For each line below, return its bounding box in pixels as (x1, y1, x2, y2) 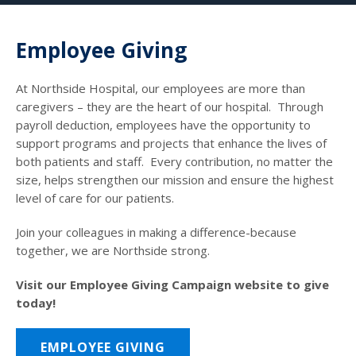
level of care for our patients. (16, 189, 184, 206)
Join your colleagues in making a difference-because (16, 223, 296, 240)
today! (16, 294, 56, 311)
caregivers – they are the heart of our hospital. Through (16, 98, 323, 114)
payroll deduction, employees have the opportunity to (16, 116, 311, 133)
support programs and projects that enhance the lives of (16, 134, 327, 151)
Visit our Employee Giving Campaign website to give (16, 276, 329, 292)
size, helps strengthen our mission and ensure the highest (16, 171, 334, 188)
